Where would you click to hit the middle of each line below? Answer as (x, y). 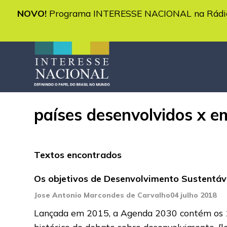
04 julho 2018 (194, 195)
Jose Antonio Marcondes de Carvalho (102, 195)
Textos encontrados (78, 155)
